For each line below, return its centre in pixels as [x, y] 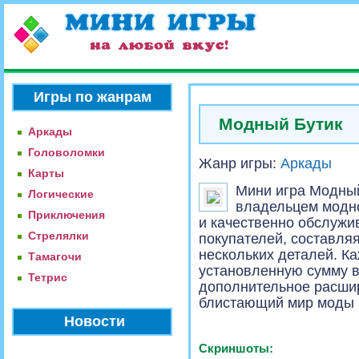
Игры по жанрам [92, 97]
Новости [94, 321]
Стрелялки [58, 236]
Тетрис [48, 277]
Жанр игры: [240, 163]
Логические [61, 194]
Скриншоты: [236, 348]
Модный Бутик [281, 124]
